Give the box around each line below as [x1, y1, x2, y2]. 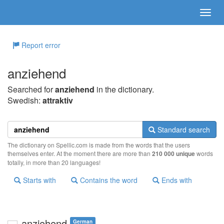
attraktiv [42, 94, 73, 106]
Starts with [21, 175, 56, 185]
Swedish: [7, 94, 42, 106]
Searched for [7, 83, 55, 95]
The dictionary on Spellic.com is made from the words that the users [7, 140, 190, 149]
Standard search [155, 124, 210, 134]
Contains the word [78, 175, 137, 185]
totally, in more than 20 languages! [7, 158, 100, 166]
